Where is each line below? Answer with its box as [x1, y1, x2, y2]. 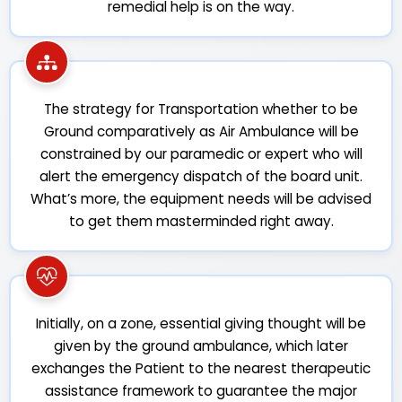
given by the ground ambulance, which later [54, 336, 348, 355]
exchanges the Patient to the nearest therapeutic [31, 359, 371, 378]
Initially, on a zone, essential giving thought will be [36, 314, 366, 333]
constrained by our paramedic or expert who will [39, 144, 363, 163]
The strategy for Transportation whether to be [44, 100, 358, 118]
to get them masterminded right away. [68, 212, 334, 231]
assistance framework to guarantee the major [45, 381, 357, 400]
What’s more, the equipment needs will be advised [31, 189, 371, 208]
